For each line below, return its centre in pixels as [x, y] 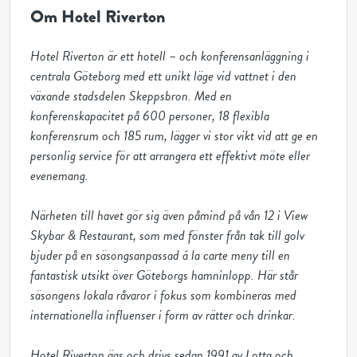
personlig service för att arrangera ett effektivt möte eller [170, 156]
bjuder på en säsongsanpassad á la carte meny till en [160, 255]
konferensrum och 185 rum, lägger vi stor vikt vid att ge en [174, 136]
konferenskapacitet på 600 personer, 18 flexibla [150, 116]
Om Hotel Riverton [98, 17]
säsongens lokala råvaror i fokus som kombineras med [163, 295]
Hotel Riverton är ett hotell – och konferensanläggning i [170, 56]
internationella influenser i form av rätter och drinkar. [163, 315]
